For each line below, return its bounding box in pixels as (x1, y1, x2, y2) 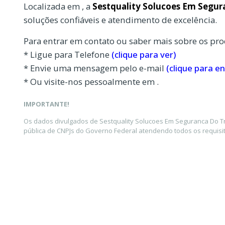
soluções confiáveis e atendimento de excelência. (24, 14, 217, 26)
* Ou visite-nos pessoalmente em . (24, 75, 159, 87)
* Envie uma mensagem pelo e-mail (24, 62, 166, 74)
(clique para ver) (111, 48, 176, 60)
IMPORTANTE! (24, 99, 69, 109)
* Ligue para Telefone (24, 48, 111, 60)
